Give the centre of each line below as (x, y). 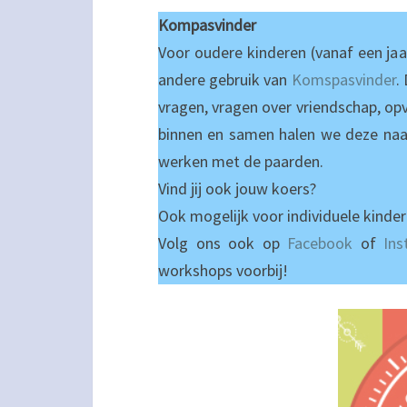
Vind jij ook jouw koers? (237, 189)
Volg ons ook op (223, 243)
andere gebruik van (225, 79)
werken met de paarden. (241, 161)
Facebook (320, 243)
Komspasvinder (343, 79)
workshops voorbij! (223, 270)
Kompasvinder (207, 25)
